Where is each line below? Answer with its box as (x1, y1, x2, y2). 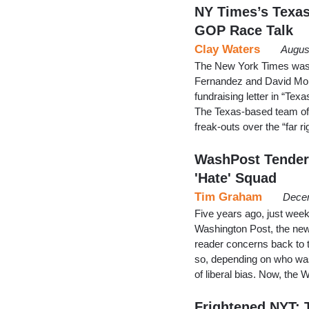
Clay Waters (195, 42, 260, 56)
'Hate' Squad (195, 170, 277, 186)
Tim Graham (195, 190, 262, 203)
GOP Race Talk (195, 22, 293, 38)
